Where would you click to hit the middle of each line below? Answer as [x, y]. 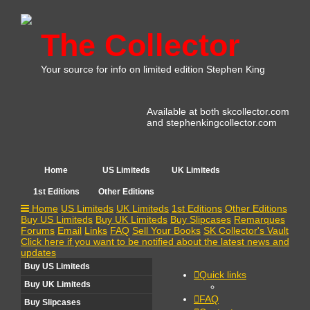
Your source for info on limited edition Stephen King [153, 69]
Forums [38, 230]
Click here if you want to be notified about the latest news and [155, 241]
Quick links [223, 275]
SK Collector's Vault [246, 230]
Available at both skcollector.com [218, 111]
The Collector [140, 45]
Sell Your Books [166, 230]
